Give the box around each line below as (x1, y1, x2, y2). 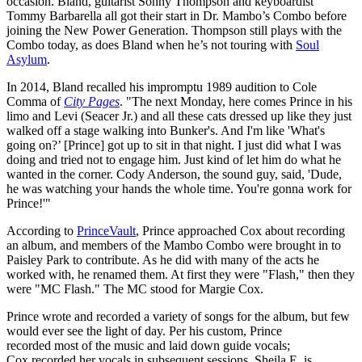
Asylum (6, 53, 47, 67)
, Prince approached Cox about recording (136, 224, 345, 238)
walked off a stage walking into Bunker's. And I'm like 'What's (6, 124, 325, 138)
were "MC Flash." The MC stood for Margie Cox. (6, 282, 263, 297)
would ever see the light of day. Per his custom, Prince (6, 324, 282, 339)
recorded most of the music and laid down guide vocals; (6, 339, 290, 353)
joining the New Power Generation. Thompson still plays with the (6, 23, 342, 38)
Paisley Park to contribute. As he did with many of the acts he (6, 253, 319, 267)
